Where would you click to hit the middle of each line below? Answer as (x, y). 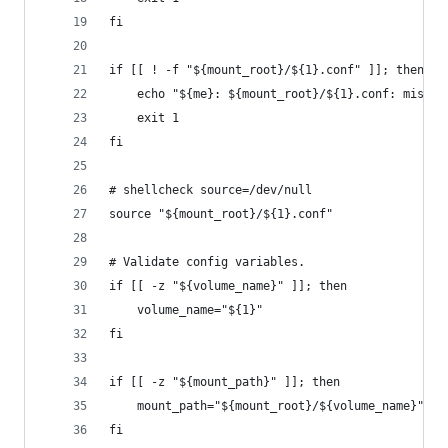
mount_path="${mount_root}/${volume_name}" (266, 406)
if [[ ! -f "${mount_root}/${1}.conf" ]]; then (266, 70)
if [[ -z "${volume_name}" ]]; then (228, 286)
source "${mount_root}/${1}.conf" (221, 214)
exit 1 (144, 118)
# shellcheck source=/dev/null (210, 190)
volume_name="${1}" (186, 310)
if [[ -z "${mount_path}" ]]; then (224, 382)
